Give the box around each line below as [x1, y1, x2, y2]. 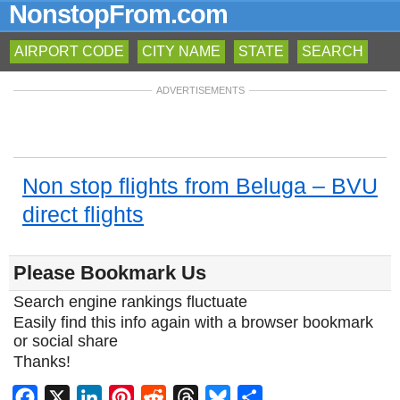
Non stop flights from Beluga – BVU [22, 173, 378, 198]
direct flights [22, 202, 144, 227]
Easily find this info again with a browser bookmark [13, 313, 373, 331]
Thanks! [13, 353, 71, 371]
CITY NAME [142, 44, 221, 59]
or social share [13, 332, 118, 350]
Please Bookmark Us [13, 262, 206, 284]
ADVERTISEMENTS [155, 85, 245, 96]
